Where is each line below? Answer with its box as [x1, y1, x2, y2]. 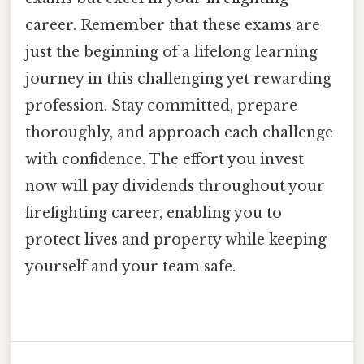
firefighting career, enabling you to [25, 204, 282, 223]
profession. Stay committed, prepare [25, 97, 297, 115]
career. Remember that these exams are [25, 16, 320, 35]
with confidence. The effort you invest [25, 150, 304, 169]
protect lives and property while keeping [25, 231, 327, 249]
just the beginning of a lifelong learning [25, 43, 318, 62]
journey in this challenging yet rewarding [25, 70, 331, 89]
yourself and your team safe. [25, 258, 236, 276]
